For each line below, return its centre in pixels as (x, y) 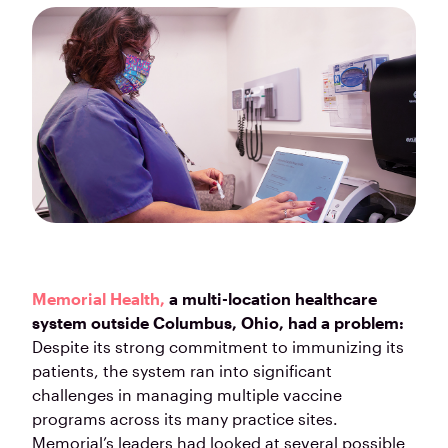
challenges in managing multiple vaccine (187, 395)
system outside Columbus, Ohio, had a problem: (218, 323)
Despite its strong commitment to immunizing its (218, 347)
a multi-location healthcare (271, 299)
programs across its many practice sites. (185, 419)
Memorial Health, (98, 299)
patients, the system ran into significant (182, 371)
